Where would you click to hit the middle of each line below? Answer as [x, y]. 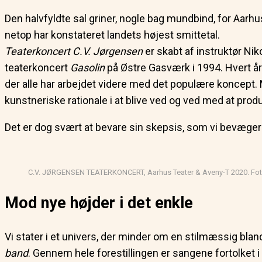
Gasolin [87, 67]
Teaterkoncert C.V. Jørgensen [74, 51]
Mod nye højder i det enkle [99, 203]
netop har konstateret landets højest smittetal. [112, 35]
